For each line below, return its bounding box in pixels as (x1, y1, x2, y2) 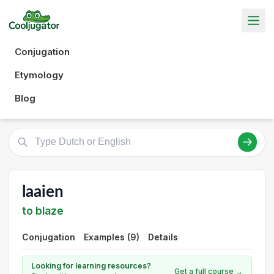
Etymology (15, 68, 64, 81)
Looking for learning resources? (31, 261, 151, 270)
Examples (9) (84, 232, 139, 242)
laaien (22, 183, 64, 200)
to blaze (22, 204, 64, 217)
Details (148, 232, 178, 242)
